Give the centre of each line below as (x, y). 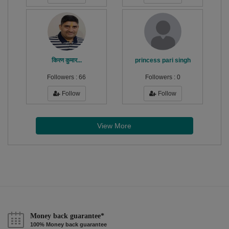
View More (114, 126)
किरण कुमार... (66, 61)
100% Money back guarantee (68, 225)
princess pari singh (163, 61)
